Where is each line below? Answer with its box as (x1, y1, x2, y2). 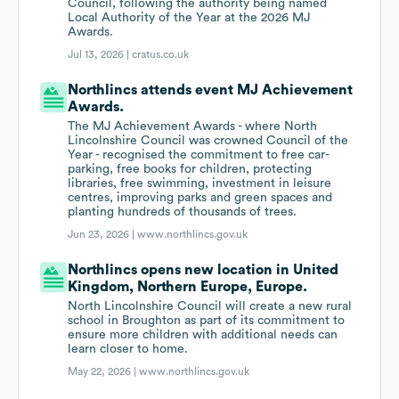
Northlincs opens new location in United (68, 263, 339, 278)
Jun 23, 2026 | (68, 229, 138, 240)
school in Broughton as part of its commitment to (68, 314, 346, 328)
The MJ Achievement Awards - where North (68, 120, 318, 134)
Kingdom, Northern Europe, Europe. (68, 280, 308, 295)
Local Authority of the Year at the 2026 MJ (68, 12, 311, 25)
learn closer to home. (68, 343, 189, 356)
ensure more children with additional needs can (68, 329, 338, 342)
